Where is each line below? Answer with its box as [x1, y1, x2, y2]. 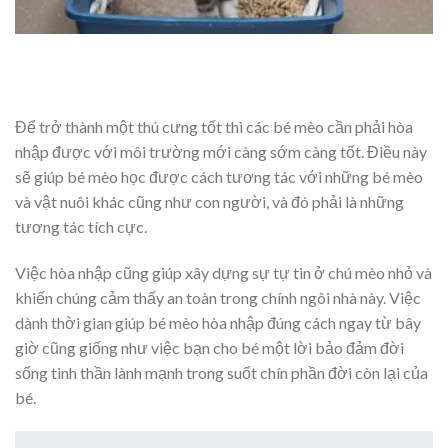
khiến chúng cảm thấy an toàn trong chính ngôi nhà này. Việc [15, 287, 421, 307]
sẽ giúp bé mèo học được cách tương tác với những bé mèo [15, 167, 423, 186]
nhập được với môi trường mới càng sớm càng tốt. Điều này [15, 142, 427, 161]
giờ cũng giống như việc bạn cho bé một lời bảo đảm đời [15, 337, 404, 357]
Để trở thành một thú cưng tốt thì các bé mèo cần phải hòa [15, 117, 413, 136]
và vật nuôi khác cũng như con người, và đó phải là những [15, 192, 404, 211]
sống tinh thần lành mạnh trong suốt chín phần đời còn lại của [15, 362, 428, 382]
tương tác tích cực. [15, 217, 147, 236]
